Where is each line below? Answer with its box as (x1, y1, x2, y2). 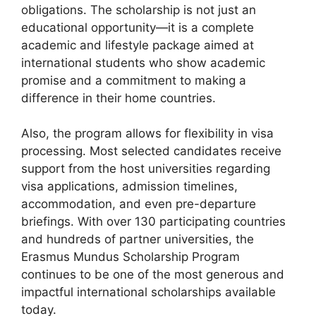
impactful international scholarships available (21, 285, 276, 299)
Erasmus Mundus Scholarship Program (21, 250, 240, 264)
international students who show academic (21, 55, 265, 70)
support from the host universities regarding (21, 162, 270, 176)
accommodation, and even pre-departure (21, 197, 256, 211)
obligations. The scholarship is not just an (21, 2, 256, 17)
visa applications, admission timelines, (21, 179, 238, 193)
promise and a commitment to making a (21, 73, 246, 87)
